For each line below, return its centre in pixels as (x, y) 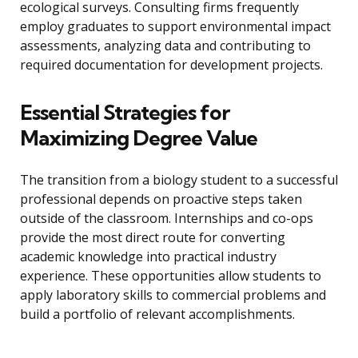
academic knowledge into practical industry (148, 257)
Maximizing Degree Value (139, 138)
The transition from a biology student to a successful (179, 180)
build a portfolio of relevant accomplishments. (157, 314)
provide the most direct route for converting (153, 238)
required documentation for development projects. (171, 65)
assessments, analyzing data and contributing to (165, 46)
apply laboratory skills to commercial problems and (173, 295)
